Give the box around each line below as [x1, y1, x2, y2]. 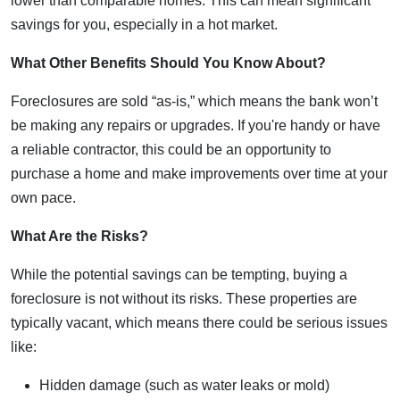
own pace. [11, 190, 76, 205]
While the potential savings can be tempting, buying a [11, 267, 347, 282]
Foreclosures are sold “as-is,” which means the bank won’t [11, 94, 378, 109]
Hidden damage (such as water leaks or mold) [39, 378, 329, 393]
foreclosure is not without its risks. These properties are [11, 291, 357, 306]
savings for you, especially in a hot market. [11, 17, 278, 32]
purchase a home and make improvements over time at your [11, 166, 387, 181]
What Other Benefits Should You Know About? [11, 55, 326, 71]
